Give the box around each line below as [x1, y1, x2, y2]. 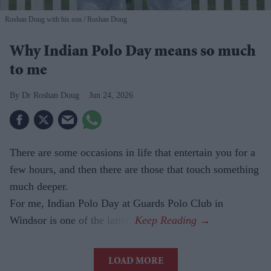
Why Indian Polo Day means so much [10, 44, 256, 60]
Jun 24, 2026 [89, 90, 133, 100]
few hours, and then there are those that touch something [10, 163, 259, 175]
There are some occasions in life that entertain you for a [10, 146, 255, 158]
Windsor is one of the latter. [10, 214, 135, 226]
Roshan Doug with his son [5, 15, 82, 24]
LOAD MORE [108, 256, 163, 267]
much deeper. [10, 180, 68, 192]
